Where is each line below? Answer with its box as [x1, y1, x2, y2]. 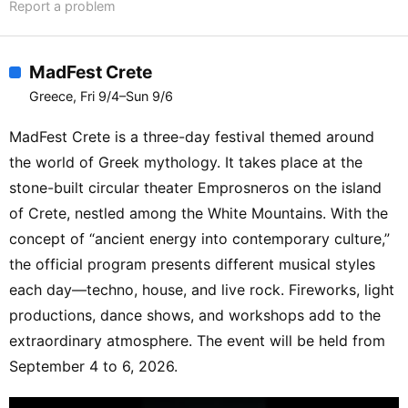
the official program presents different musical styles [9, 255, 375, 274]
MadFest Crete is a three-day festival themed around [9, 127, 374, 147]
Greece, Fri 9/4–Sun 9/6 [29, 88, 173, 105]
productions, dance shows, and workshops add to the [9, 306, 381, 325]
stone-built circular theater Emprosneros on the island [9, 178, 382, 198]
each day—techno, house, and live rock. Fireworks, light [9, 280, 394, 300]
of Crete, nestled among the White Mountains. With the [9, 204, 388, 223]
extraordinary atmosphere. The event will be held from [9, 331, 385, 351]
